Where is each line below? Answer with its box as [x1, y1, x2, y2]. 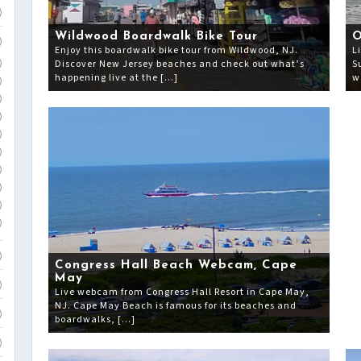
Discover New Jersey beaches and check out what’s [55, 57, 305, 71]
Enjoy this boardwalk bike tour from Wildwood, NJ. [55, 44, 298, 57]
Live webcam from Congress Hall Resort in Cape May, [55, 285, 309, 299]
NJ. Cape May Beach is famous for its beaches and [55, 299, 297, 313]
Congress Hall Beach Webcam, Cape [55, 259, 297, 272]
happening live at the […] [55, 71, 178, 85]
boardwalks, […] [55, 313, 135, 326]
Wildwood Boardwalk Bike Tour [55, 31, 258, 43]
